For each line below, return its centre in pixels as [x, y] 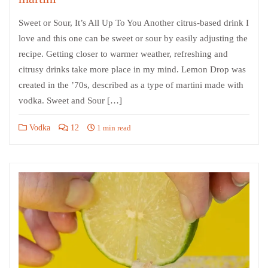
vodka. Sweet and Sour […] [70, 100]
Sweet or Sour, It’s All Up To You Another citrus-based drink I [134, 22]
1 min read [113, 127]
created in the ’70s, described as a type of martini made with [131, 85]
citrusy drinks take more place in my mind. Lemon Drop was [132, 69]
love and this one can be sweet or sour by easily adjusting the [133, 38]
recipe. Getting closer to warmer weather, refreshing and [123, 54]
